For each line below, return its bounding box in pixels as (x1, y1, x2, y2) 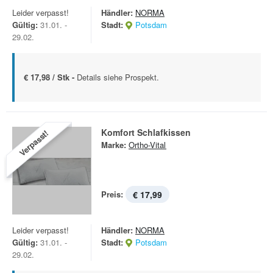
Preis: (101, 188, 123, 200)
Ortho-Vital (129, 139, 166, 151)
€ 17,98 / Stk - (24, 71, 77, 83)
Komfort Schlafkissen (101, 126, 191, 138)
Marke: (101, 139, 126, 151)
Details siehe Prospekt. (77, 71, 159, 83)
